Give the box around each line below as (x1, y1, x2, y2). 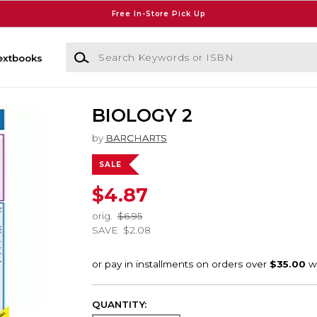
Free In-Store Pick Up (111, 8, 206, 18)
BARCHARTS (105, 132, 167, 144)
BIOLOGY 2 (91, 105, 192, 127)
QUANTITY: (91, 298, 146, 310)
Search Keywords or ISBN (64, 43, 192, 55)
